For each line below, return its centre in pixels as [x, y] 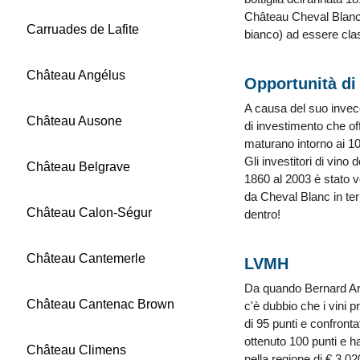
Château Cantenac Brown [100, 304]
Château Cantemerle [86, 258]
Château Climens [76, 350]
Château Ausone [74, 121]
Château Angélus [76, 75]
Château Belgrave [78, 167]
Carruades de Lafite [83, 29]
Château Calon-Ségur [89, 213]
